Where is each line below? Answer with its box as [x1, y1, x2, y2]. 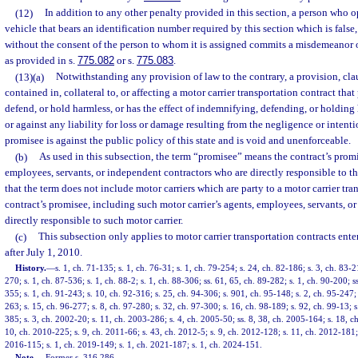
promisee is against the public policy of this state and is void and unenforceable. [5, 134, 351, 147]
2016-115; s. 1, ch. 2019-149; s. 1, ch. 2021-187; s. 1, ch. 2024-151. [5, 339, 262, 349]
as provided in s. [5, 54, 78, 67]
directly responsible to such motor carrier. [5, 214, 183, 227]
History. [15, 262, 47, 272]
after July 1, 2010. [5, 246, 82, 259]
